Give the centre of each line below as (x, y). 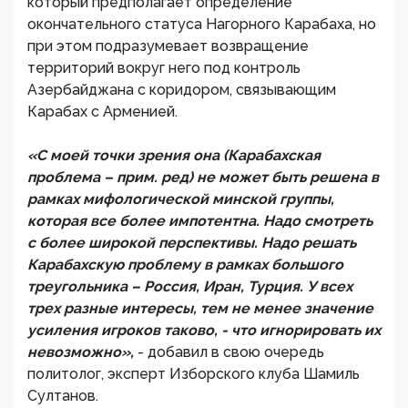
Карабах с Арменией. (102, 112)
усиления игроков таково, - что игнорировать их (204, 330)
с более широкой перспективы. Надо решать (192, 243)
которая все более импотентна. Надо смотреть (200, 221)
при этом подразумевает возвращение (168, 46)
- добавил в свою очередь (231, 352)
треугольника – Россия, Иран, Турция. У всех (190, 286)
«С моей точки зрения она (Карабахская (174, 155)
